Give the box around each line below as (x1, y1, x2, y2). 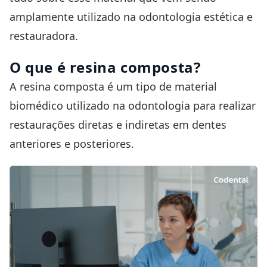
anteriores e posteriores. (10, 136, 134, 151)
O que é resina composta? (10, 57, 201, 77)
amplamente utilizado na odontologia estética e (10, 10, 253, 24)
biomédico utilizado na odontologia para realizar (10, 98, 256, 113)
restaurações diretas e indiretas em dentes (10, 117, 226, 132)
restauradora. (10, 29, 78, 43)
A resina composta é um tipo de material (10, 79, 217, 94)
